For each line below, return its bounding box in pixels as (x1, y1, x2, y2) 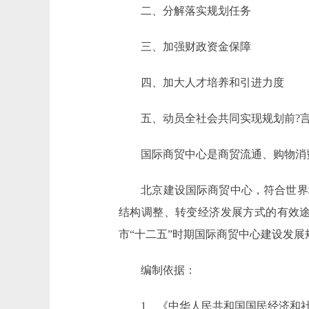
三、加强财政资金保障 (119, 41, 251, 52)
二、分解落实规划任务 (119, 5, 251, 17)
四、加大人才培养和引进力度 (119, 77, 284, 88)
